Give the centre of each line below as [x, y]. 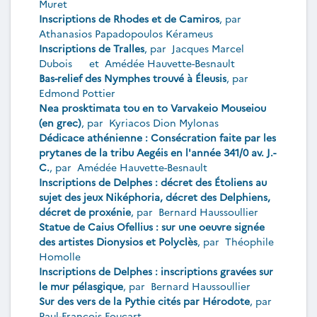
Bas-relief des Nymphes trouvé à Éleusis [133, 78]
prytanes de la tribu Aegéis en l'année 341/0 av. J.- [157, 152]
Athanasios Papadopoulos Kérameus [126, 33]
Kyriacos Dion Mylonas [162, 122]
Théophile [248, 241]
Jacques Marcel [207, 48]
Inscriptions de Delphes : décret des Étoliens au [153, 182]
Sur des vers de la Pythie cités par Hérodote [144, 301]
